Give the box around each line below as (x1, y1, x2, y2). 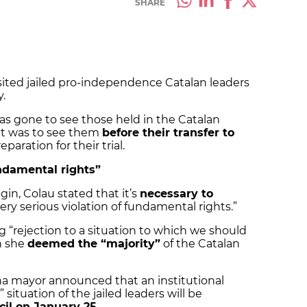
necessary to (140, 187, 213, 201)
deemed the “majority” (27, 237, 160, 251)
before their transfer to (102, 126, 234, 140)
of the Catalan (160, 237, 240, 251)
